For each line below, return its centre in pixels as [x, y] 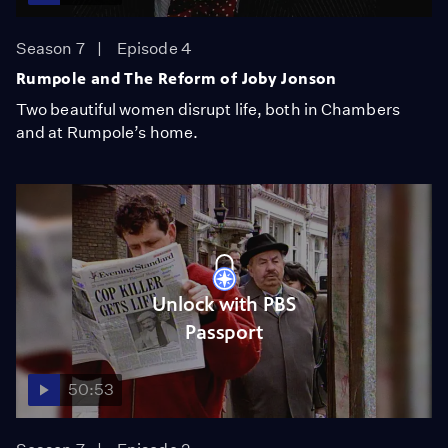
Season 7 [50, 48]
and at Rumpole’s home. [107, 132]
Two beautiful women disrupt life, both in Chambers [208, 109]
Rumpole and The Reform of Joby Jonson [176, 78]
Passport [224, 332]
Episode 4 [154, 48]
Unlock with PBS [224, 304]
